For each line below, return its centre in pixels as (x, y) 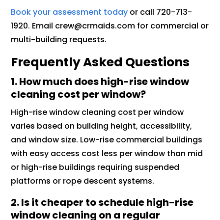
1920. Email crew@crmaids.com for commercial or (110, 26)
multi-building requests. (59, 39)
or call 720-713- (160, 12)
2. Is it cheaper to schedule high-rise (102, 202)
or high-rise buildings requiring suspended (95, 167)
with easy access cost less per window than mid (107, 153)
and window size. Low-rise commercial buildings (107, 139)
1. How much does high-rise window (100, 81)
